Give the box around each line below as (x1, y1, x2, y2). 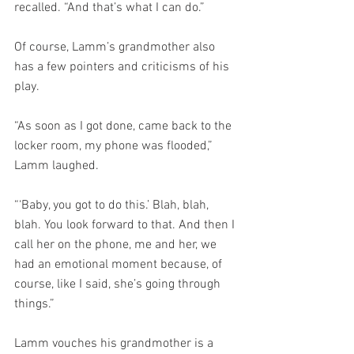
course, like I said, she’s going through (14, 277, 224, 292)
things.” (14, 296, 55, 312)
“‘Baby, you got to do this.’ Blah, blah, (14, 198, 212, 213)
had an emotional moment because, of (14, 257, 225, 273)
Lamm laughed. (14, 158, 99, 174)
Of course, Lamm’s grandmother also (14, 40, 218, 55)
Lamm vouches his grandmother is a (14, 336, 217, 352)
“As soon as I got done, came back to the (14, 119, 235, 134)
